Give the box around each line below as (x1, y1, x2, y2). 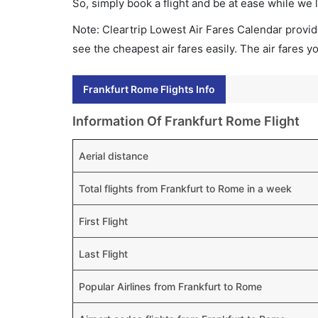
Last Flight (79, 248, 128, 260)
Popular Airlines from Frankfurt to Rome (79, 280, 262, 292)
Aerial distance (79, 150, 148, 162)
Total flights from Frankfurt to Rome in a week (79, 182, 292, 194)
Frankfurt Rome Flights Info (83, 83, 215, 95)
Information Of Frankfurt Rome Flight (72, 114, 300, 128)
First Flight (79, 215, 128, 227)
